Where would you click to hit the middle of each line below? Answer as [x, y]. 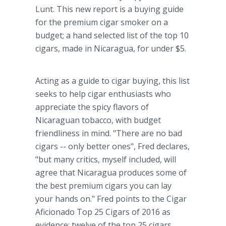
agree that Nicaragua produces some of [111, 173]
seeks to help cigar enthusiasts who [103, 94]
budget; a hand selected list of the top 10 [112, 35]
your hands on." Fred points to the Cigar [111, 199]
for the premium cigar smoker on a [102, 22]
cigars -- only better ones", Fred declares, [112, 146]
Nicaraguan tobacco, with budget [98, 120]
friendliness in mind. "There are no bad [109, 133]
